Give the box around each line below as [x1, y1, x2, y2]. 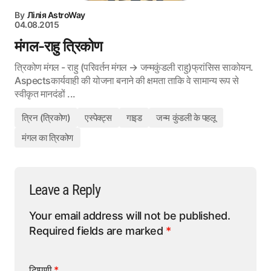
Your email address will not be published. [29, 209, 230, 223]
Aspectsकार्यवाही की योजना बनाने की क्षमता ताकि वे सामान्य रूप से [15, 74, 239, 87]
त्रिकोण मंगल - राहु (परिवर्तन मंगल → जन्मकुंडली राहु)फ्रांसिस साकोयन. [15, 61, 253, 74]
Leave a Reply [29, 181, 101, 199]
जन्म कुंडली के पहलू [156, 112, 216, 124]
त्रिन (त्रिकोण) [22, 112, 71, 124]
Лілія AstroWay [27, 10, 85, 21]
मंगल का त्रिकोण [22, 132, 73, 144]
